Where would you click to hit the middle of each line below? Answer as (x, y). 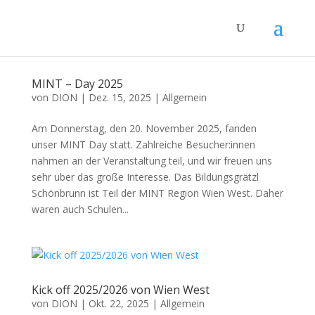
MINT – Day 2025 (77, 84)
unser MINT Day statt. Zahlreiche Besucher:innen (143, 144)
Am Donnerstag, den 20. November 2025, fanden (144, 128)
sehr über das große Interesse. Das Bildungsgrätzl (145, 177)
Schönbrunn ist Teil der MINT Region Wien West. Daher (157, 193)
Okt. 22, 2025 (118, 303)
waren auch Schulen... (80, 209)
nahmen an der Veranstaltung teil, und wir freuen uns (152, 161)
